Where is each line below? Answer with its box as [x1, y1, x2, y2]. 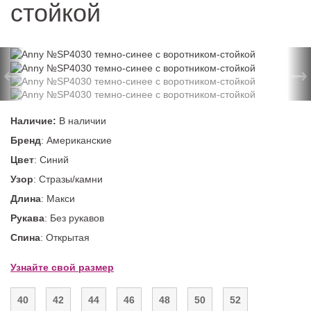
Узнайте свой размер [10, 262, 114, 274]
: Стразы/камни [33, 174, 103, 185]
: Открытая [40, 232, 90, 244]
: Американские [41, 135, 112, 146]
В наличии [56, 115, 106, 127]
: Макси [41, 193, 75, 205]
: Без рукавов [44, 212, 104, 224]
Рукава [10, 212, 44, 224]
